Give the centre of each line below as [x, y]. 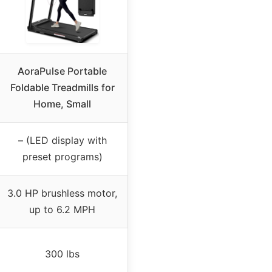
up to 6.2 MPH [62, 209]
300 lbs [62, 253]
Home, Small [62, 104]
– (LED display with [62, 140]
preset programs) [62, 156]
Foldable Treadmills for [62, 87]
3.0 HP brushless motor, [62, 193]
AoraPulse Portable [62, 71]
